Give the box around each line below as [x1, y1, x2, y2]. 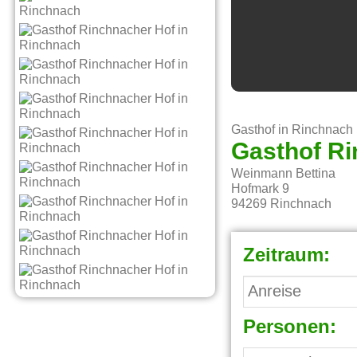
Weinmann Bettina [231, 167, 336, 181]
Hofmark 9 [231, 182, 290, 196]
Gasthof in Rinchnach [231, 124, 354, 137]
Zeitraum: [243, 246, 331, 266]
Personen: [243, 318, 337, 338]
